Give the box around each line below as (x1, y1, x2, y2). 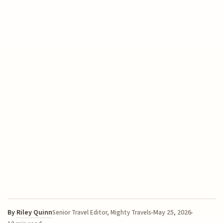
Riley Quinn (16, 208, 53, 218)
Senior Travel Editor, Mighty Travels (52, 208, 152, 218)
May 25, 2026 (153, 208, 192, 218)
